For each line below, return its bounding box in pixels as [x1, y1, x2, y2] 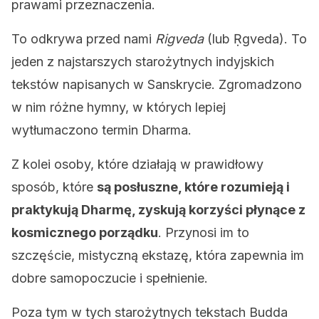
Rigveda [155, 31, 204, 46]
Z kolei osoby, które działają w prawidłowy [11, 157, 263, 172]
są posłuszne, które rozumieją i [97, 179, 290, 194]
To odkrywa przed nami [11, 31, 155, 46]
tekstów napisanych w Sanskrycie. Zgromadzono [11, 77, 302, 92]
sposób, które [11, 179, 97, 194]
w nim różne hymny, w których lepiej [11, 100, 226, 115]
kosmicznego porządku [11, 225, 158, 240]
